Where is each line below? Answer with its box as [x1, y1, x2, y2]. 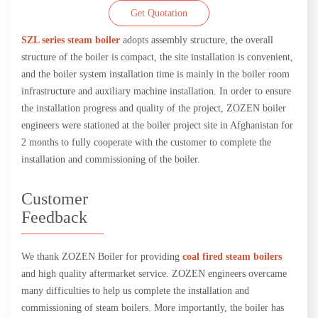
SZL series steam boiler [21, 34, 120, 45]
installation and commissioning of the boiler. [21, 153, 200, 165]
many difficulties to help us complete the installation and [21, 285, 249, 296]
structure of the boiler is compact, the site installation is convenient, [21, 51, 293, 62]
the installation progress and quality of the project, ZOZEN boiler [21, 102, 286, 114]
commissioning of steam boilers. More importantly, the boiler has [21, 302, 284, 313]
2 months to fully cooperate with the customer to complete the [21, 136, 271, 148]
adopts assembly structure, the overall [120, 34, 273, 45]
